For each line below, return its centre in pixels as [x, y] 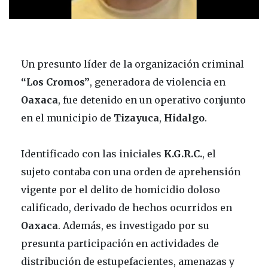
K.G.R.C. [182, 153]
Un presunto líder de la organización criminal [133, 64]
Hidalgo [184, 118]
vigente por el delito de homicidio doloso [121, 189]
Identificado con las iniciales [91, 153]
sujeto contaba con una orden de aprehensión [131, 171]
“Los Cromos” [55, 82]
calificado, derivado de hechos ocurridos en [127, 207]
